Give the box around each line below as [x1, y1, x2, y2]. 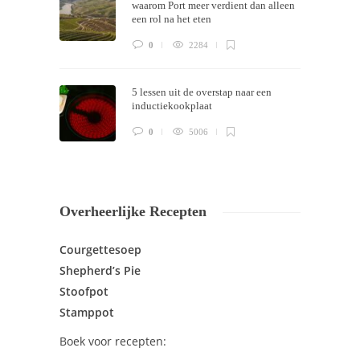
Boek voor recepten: [59, 333, 166, 350]
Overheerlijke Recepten [59, 203, 207, 220]
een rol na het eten [132, 13, 214, 26]
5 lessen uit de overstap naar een [132, 86, 272, 99]
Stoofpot [59, 284, 108, 300]
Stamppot [59, 305, 114, 321]
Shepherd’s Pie [59, 263, 141, 279]
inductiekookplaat [132, 100, 215, 112]
